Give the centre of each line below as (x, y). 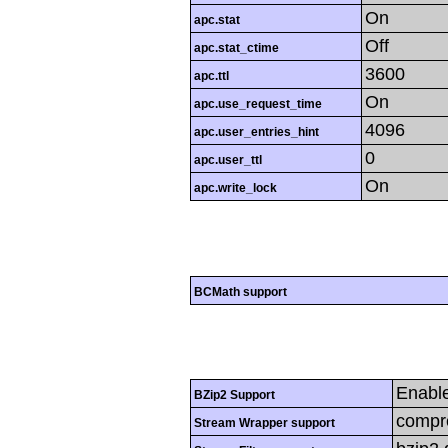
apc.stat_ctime (236, 48)
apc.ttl (211, 76)
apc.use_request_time (258, 104)
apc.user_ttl (228, 160)
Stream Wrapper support (264, 422)
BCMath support (240, 291)
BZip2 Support (234, 394)
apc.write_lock (235, 188)
